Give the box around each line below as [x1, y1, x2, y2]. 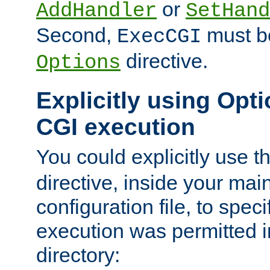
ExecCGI [117, 25, 201, 49]
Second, [36, 24, 117, 47]
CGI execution [36, 114, 195, 140]
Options [36, 51, 121, 75]
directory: [36, 243, 120, 266]
